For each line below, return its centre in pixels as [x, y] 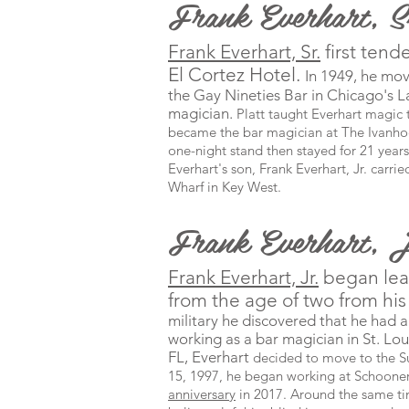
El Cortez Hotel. [236, 74]
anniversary [202, 394]
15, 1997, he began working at [261, 376]
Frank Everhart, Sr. [244, 52]
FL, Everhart [210, 357]
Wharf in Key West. [225, 187]
